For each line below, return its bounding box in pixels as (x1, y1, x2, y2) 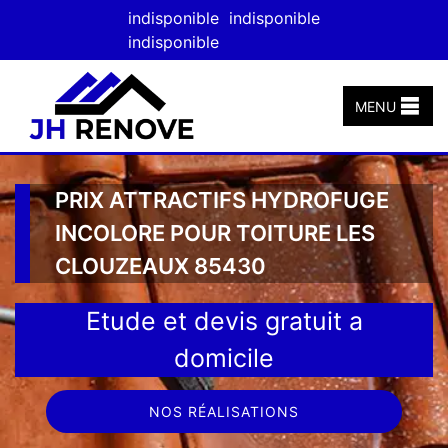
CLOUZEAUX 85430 (55, 252, 266, 279)
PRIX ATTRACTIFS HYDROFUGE (55, 186, 389, 213)
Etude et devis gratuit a (85, 305, 363, 336)
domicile (174, 342, 274, 373)
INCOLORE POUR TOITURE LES (55, 219, 375, 246)
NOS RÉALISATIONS (148, 402, 299, 420)
